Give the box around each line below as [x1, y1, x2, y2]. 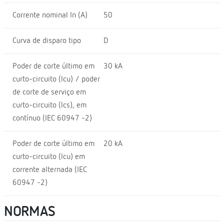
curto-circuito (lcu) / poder [12, 75, 100, 83]
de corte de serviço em [12, 88, 86, 96]
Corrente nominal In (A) [12, 11, 87, 19]
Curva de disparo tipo [12, 36, 81, 45]
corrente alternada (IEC [12, 165, 87, 174]
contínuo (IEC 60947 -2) [12, 114, 92, 122]
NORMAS [4, 204, 55, 219]
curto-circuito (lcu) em [12, 152, 85, 161]
